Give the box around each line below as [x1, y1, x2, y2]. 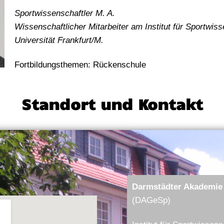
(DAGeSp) [132, 195, 170, 205]
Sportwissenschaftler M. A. [14, 8, 115, 18]
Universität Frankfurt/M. [14, 35, 103, 45]
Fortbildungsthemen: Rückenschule [14, 60, 146, 70]
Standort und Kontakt [21, 94, 203, 113]
